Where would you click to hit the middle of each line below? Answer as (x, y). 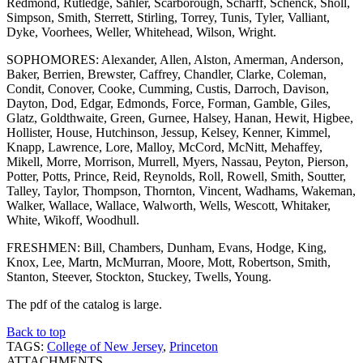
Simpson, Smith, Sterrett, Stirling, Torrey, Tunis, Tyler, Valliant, (168, 17)
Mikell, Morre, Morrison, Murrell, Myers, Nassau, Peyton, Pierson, (177, 161)
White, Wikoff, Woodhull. (73, 220)
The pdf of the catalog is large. (84, 304)
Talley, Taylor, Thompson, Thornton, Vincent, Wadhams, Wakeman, (181, 190)
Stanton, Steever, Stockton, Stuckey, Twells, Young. (139, 276)
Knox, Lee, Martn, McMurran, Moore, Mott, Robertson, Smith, (169, 262)
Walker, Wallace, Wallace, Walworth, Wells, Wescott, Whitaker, (169, 205)
